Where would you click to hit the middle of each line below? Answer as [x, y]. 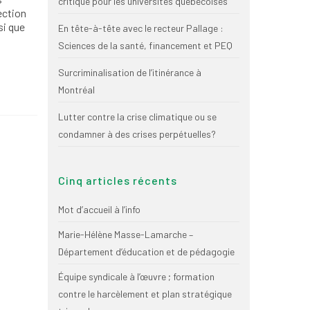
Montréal [76, 89]
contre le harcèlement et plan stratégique [145, 293]
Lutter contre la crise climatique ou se [137, 116]
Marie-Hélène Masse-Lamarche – [125, 234]
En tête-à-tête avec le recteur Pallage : [140, 28]
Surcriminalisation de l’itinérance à [129, 72]
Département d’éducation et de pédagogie [146, 251]
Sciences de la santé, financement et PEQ [145, 45]
